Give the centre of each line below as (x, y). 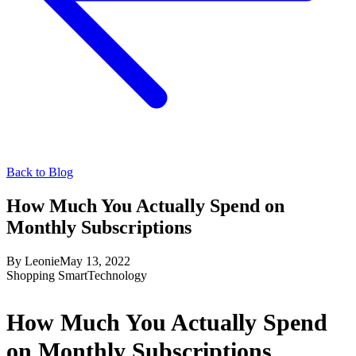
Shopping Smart (47, 275)
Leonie (42, 261)
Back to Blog (40, 172)
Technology (117, 275)
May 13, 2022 (95, 261)
